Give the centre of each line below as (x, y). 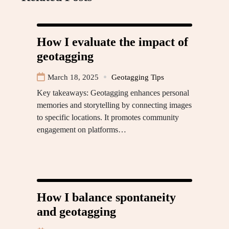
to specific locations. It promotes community (108, 117)
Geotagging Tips (138, 77)
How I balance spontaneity (106, 197)
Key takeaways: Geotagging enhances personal (113, 93)
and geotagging (76, 211)
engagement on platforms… (82, 129)
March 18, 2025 (73, 77)
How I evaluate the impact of (112, 42)
